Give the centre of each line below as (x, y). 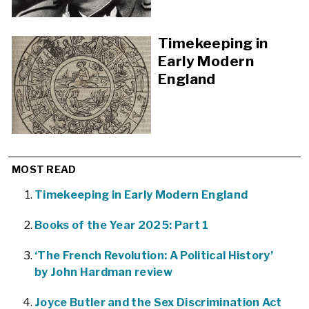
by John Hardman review (104, 272)
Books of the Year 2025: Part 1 (122, 225)
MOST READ (44, 169)
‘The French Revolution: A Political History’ (154, 255)
